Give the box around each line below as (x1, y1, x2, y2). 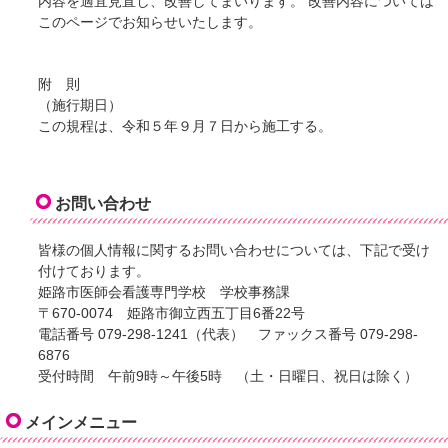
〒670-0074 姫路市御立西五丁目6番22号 (38, 306, 306, 322)
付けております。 (38, 264, 151, 280)
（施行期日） (38, 98, 123, 114)
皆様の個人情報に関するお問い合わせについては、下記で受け (38, 243, 431, 259)
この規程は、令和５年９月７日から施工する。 (38, 119, 333, 135)
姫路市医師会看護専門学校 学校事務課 (38, 285, 291, 301)
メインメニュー (25, 414, 137, 432)
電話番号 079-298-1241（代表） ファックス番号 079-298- (38, 327, 419, 343)
